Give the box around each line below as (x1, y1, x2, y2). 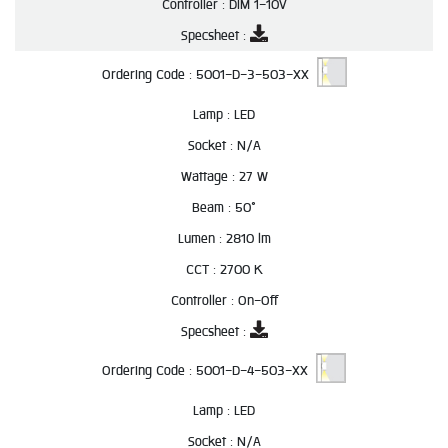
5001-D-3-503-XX (195, 64, 317, 86)
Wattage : (180, 166, 239, 187)
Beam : (192, 197, 235, 218)
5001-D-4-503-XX (196, 360, 316, 382)
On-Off (237, 290, 278, 311)
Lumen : (177, 228, 226, 249)
